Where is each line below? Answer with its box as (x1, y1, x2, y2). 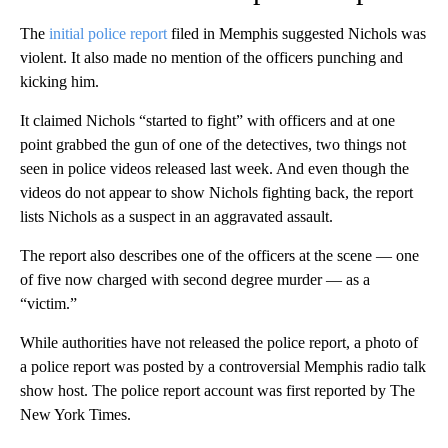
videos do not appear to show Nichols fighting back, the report (20, 184, 413, 202)
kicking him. (20, 73, 99, 91)
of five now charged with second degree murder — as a (20, 271, 370, 289)
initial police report (49, 25, 167, 43)
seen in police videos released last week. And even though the (20, 160, 409, 178)
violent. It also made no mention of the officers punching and (20, 49, 403, 67)
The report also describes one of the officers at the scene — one (20, 247, 419, 265)
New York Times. (20, 406, 131, 424)
